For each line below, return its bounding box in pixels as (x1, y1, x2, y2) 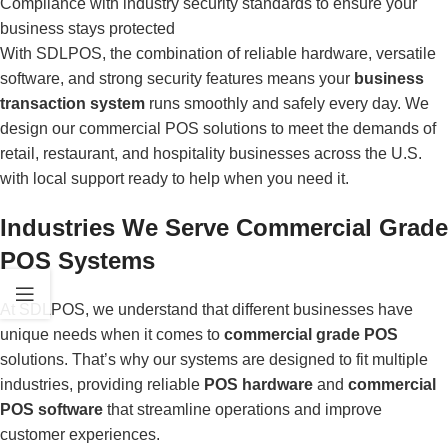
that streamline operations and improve (103, 400, 382, 418)
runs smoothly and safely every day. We (145, 94, 429, 112)
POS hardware (204, 375, 313, 393)
